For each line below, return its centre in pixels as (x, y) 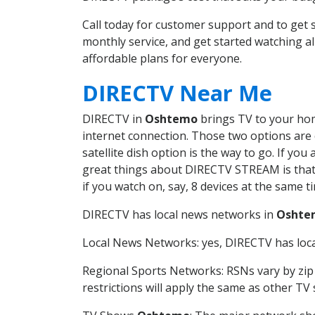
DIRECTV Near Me (177, 92)
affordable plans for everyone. (162, 59)
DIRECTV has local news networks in (179, 214)
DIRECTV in (114, 118)
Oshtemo (171, 118)
